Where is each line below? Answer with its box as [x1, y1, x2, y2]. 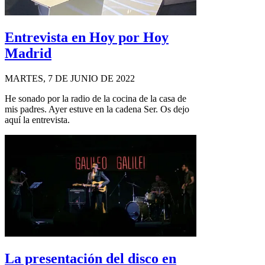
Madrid [5, 46, 51, 62]
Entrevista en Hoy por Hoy [5, 30, 169, 46]
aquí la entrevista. [5, 114, 70, 125]
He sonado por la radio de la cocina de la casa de [5, 93, 186, 104]
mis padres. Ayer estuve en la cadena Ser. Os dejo [5, 104, 189, 114]
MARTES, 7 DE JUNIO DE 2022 [5, 73, 135, 83]
